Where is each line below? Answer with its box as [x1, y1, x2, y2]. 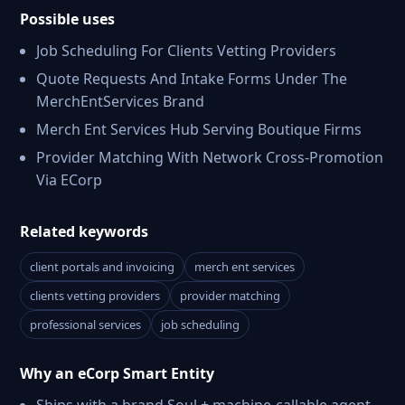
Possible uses [20, 9, 115, 29]
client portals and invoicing [30, 259, 174, 275]
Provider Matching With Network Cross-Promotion [36, 147, 383, 167]
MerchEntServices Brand [36, 91, 204, 111]
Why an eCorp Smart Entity [20, 363, 214, 383]
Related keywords [20, 221, 148, 241]
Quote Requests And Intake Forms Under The [36, 69, 347, 89]
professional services [30, 316, 141, 333]
